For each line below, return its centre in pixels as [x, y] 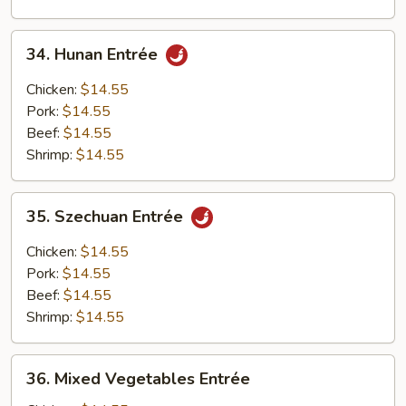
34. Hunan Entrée [94, 55]
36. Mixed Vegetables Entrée [138, 379]
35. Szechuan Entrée [107, 217]
